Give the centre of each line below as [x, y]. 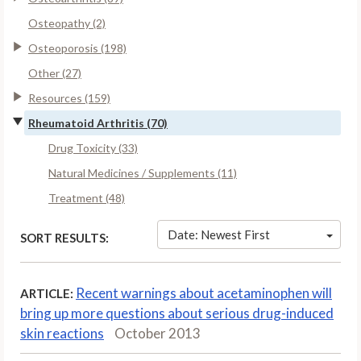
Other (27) [55, 73]
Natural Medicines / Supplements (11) [143, 172]
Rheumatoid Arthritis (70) [98, 122]
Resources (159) [69, 98]
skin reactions [62, 333]
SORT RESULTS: [64, 237]
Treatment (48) [87, 197]
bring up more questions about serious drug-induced [177, 313]
